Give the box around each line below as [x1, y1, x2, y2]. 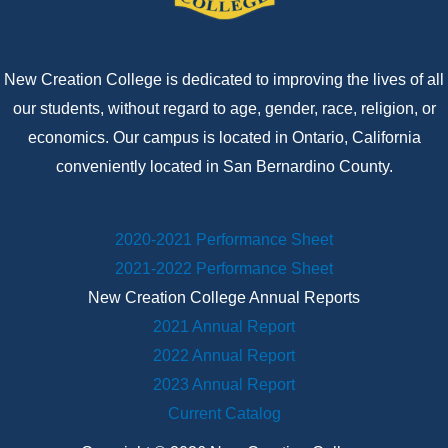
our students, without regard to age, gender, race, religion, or [12, 99, 436, 117]
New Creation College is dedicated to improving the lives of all [4, 70, 444, 88]
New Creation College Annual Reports [88, 289, 360, 307]
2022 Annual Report [153, 347, 295, 365]
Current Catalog [167, 405, 281, 423]
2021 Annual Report [153, 318, 295, 336]
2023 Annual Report [153, 376, 295, 394]
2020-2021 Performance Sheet [115, 231, 333, 249]
